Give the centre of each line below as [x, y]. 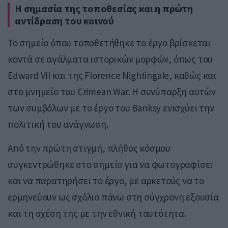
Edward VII [29, 76]
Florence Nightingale [127, 76]
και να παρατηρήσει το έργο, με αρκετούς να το [106, 181]
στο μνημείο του [42, 92]
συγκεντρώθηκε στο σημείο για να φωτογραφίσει [110, 165]
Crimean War [103, 92]
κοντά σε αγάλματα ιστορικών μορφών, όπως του [110, 59]
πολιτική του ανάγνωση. [58, 124]
